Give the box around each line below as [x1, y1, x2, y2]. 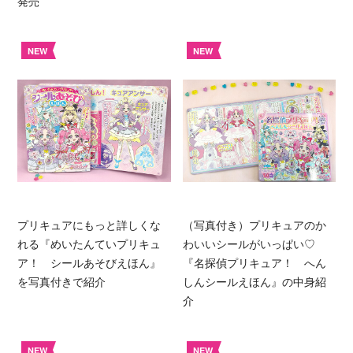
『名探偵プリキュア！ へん [182, 255, 326, 271]
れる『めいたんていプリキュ [17, 236, 162, 252]
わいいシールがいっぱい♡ [182, 236, 326, 252]
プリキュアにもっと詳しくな [17, 217, 162, 233]
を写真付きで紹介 [17, 273, 106, 290]
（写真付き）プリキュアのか [182, 217, 326, 233]
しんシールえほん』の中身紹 [182, 273, 326, 290]
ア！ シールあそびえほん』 [17, 255, 162, 271]
